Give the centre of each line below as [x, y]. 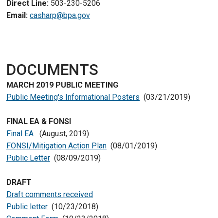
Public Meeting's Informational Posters [73, 97]
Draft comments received [50, 194]
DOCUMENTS [52, 70]
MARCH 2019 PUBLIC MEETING [62, 85]
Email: [17, 15]
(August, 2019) [62, 134]
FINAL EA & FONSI [39, 121]
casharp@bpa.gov [60, 15]
